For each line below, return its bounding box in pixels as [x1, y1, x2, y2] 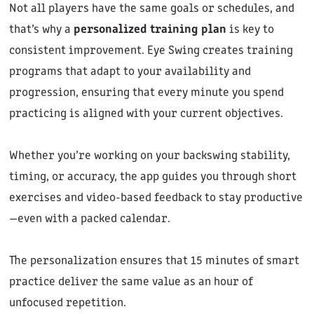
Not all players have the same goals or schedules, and [8, 3, 294, 15]
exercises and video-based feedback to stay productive [8, 192, 303, 205]
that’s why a [8, 24, 74, 36]
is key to [226, 24, 274, 36]
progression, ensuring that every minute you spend [8, 87, 284, 100]
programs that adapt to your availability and [8, 66, 251, 78]
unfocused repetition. [8, 297, 126, 310]
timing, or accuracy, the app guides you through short [8, 171, 296, 184]
